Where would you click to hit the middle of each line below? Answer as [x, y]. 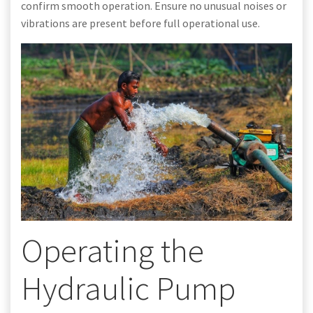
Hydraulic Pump [128, 289]
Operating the [112, 251]
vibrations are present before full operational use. [140, 23]
